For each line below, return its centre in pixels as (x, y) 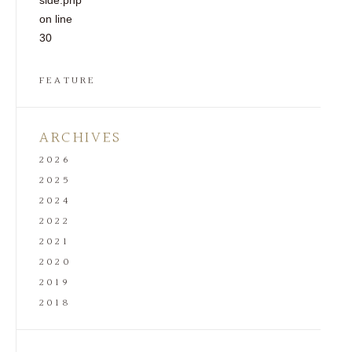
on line (56, 19)
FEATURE (68, 81)
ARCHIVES (81, 138)
